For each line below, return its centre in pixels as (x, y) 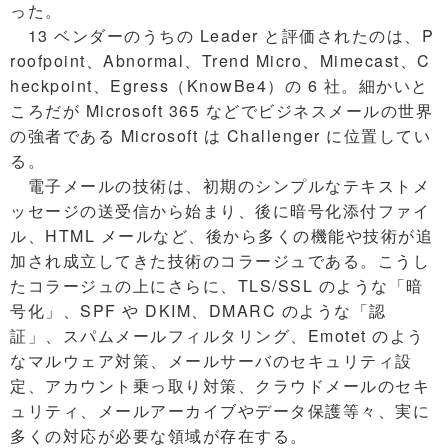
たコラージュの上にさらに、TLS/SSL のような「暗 (217, 286)
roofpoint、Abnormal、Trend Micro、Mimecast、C (220, 61)
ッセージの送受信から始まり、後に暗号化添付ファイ (220, 211)
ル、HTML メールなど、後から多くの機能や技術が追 (221, 236)
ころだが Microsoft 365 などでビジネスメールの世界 (221, 111)
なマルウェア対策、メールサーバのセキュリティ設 (211, 361)
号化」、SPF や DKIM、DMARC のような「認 (198, 311)
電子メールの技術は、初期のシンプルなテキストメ (220, 186)
